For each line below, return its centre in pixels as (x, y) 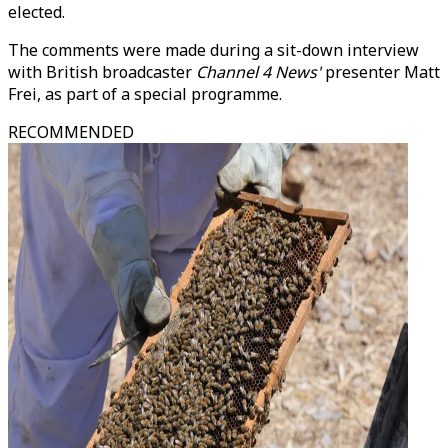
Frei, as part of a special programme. (145, 94)
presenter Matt (380, 72)
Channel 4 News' (258, 72)
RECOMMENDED (71, 132)
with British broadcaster (102, 72)
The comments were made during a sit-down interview (213, 50)
